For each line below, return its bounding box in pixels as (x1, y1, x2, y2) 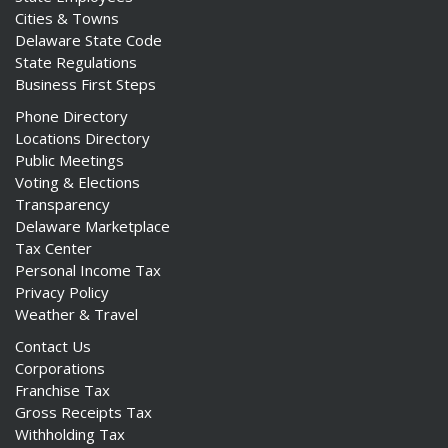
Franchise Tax (15, 380, 110, 400)
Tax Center (15, 238, 92, 258)
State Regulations (15, 52, 137, 72)
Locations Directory (15, 128, 150, 148)
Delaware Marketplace (15, 216, 170, 236)
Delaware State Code (15, 30, 162, 50)
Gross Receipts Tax (15, 402, 152, 422)
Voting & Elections (15, 172, 140, 192)
